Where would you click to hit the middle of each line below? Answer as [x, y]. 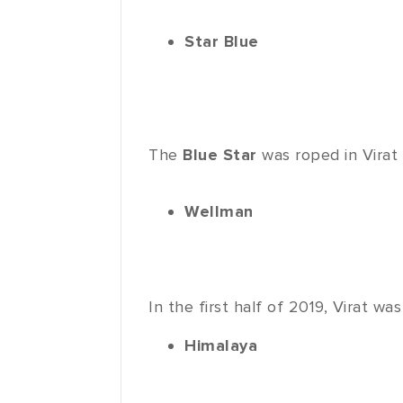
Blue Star [223, 155]
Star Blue [222, 42]
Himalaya [221, 346]
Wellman [219, 212]
